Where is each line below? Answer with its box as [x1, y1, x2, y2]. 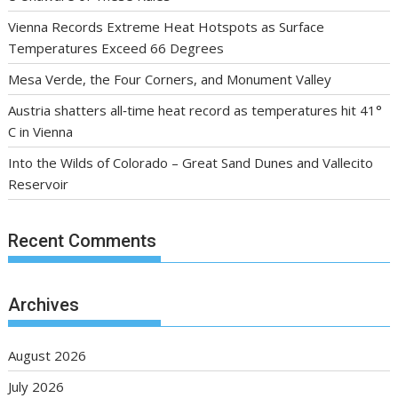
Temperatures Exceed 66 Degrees [8, 38, 225, 57]
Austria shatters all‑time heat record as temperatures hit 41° [8, 100, 383, 119]
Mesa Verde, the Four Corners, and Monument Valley [8, 69, 332, 88]
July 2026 [8, 377, 65, 395]
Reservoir [8, 174, 69, 193]
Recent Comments [8, 230, 157, 252]
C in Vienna [8, 122, 74, 140]
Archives [8, 293, 80, 315]
